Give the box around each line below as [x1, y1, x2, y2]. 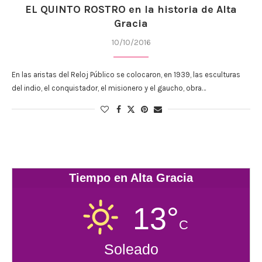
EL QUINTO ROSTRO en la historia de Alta [25, 2, 237, 16]
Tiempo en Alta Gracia [69, 171, 193, 184]
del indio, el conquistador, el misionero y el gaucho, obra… [12, 83, 206, 92]
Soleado [104, 240, 158, 257]
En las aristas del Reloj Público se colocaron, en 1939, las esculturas [12, 70, 240, 79]
